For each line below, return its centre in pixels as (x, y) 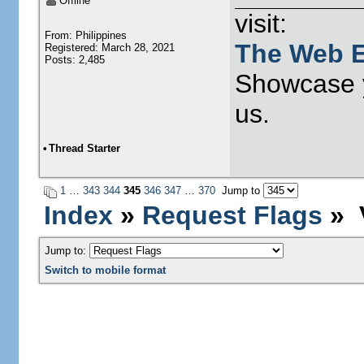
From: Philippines (85, 35)
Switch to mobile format (105, 270)
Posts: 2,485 (74, 60)
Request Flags (232, 215)
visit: (260, 24)
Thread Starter (84, 148)
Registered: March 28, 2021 (109, 48)
